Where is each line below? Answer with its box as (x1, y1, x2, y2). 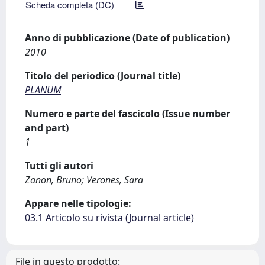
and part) (25, 121, 69, 134)
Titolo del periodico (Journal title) (25, 69, 180, 82)
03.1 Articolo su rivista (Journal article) (25, 211, 194, 224)
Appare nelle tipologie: (25, 197, 131, 210)
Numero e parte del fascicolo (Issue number (25, 107, 230, 120)
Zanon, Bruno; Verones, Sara (25, 173, 143, 186)
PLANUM (25, 83, 61, 96)
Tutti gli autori (25, 159, 93, 172)
